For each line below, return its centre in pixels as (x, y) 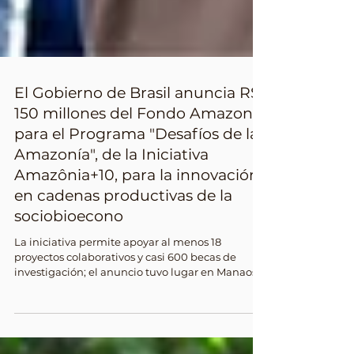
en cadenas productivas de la (123, 233)
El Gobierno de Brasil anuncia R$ (137, 131)
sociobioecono (69, 254)
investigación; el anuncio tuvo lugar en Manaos (136, 310)
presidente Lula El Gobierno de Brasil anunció (133, 340)
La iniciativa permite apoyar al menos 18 (118, 280)
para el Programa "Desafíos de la (136, 172)
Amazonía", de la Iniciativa (111, 192)
